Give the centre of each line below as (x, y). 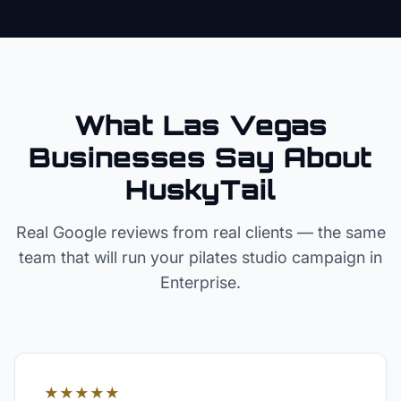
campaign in (335, 257)
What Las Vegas (200, 125)
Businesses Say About (200, 157)
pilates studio (238, 257)
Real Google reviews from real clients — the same (200, 232)
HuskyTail (200, 189)
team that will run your (104, 257)
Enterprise (198, 282)
